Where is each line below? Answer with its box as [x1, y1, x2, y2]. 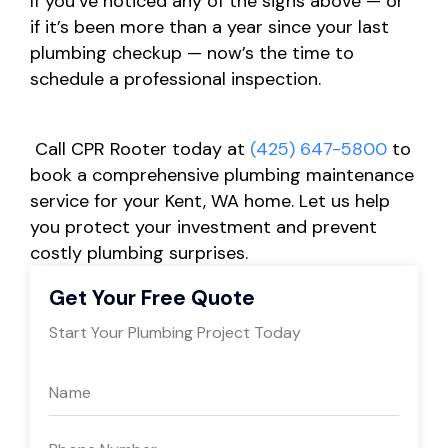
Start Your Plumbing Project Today [49, 321, 302, 343]
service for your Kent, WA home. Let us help [30, 189, 390, 214]
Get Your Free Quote [49, 283, 256, 312]
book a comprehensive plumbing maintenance [30, 163, 414, 188]
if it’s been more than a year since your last [30, 15, 389, 40]
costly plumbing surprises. [30, 241, 248, 266]
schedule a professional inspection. [30, 67, 321, 92]
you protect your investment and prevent [30, 215, 377, 240]
